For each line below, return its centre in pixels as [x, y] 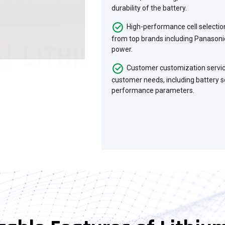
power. [122, 49]
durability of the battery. [149, 8]
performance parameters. [153, 90]
